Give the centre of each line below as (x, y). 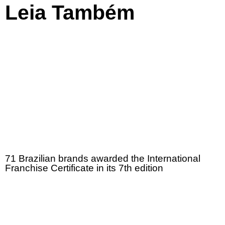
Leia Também (70, 13)
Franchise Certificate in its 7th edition (84, 168)
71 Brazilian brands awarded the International (103, 159)
